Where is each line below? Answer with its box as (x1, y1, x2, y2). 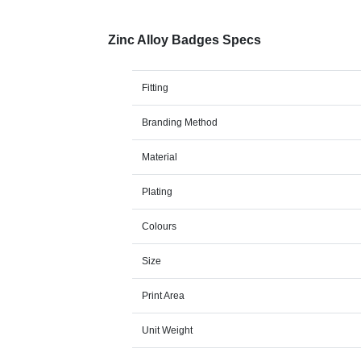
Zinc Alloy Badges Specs (108, 33, 262, 48)
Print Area (142, 290, 185, 302)
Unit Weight (142, 325, 193, 337)
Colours (142, 221, 177, 233)
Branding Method (142, 117, 218, 129)
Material (142, 151, 178, 164)
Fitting (142, 82, 169, 94)
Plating (142, 186, 173, 198)
